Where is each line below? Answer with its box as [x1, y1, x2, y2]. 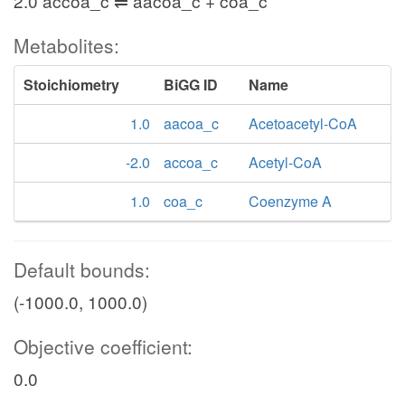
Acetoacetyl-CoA [249, 113, 358, 134]
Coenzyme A [249, 191, 333, 212]
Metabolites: [14, 32, 119, 59]
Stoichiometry [24, 74, 119, 95]
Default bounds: [14, 256, 150, 283]
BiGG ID [164, 74, 218, 95]
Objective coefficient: [14, 333, 193, 360]
